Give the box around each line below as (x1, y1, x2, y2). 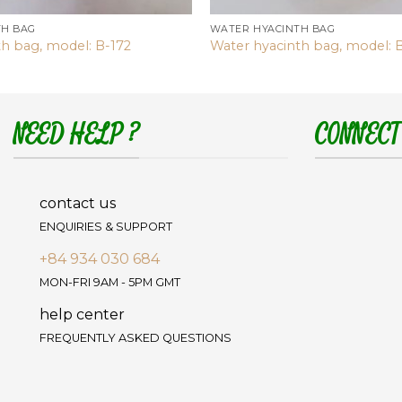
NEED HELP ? (13, 118, 139, 153)
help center (39, 305, 125, 323)
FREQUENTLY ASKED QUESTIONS (39, 330, 232, 345)
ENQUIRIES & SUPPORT (39, 219, 172, 233)
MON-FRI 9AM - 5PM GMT (39, 275, 180, 289)
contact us (39, 194, 116, 212)
